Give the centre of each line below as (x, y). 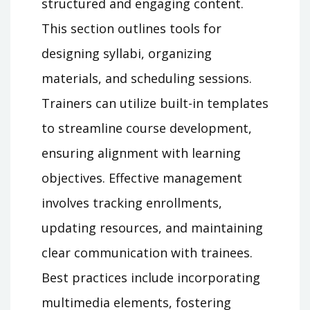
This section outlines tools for (131, 29)
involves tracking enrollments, (132, 203)
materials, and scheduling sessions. (147, 79)
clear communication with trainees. (147, 253)
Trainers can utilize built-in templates (155, 103)
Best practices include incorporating (151, 278)
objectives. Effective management (142, 178)
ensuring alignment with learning (141, 153)
